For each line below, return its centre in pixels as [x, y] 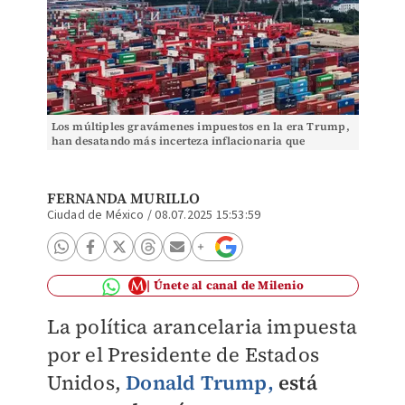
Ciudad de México [95, 215]
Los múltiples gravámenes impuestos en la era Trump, [200, 127]
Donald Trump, [200, 382]
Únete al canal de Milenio [228, 285]
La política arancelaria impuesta [202, 326]
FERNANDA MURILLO [123, 198]
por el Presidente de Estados [183, 354]
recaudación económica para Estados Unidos [173, 155]
